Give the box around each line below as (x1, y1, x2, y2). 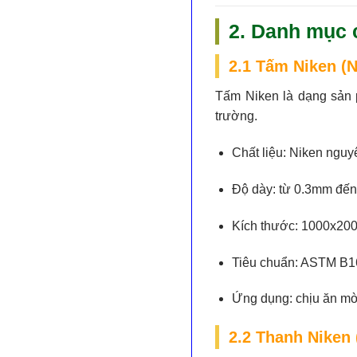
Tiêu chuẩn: (232, 255, 299, 269)
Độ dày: (232, 182, 277, 197)
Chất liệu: (232, 146, 287, 160)
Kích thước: (232, 218, 299, 233)
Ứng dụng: (232, 292, 293, 306)
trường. (215, 109, 258, 124)
